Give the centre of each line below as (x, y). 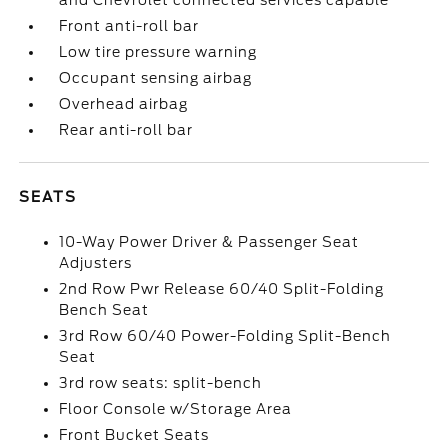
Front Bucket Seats (134, 435)
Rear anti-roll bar (126, 130)
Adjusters (96, 263)
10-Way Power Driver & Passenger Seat (209, 242)
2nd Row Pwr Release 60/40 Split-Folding (222, 289)
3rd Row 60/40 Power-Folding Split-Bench (225, 336)
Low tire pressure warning (158, 52)
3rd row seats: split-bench (161, 383)
